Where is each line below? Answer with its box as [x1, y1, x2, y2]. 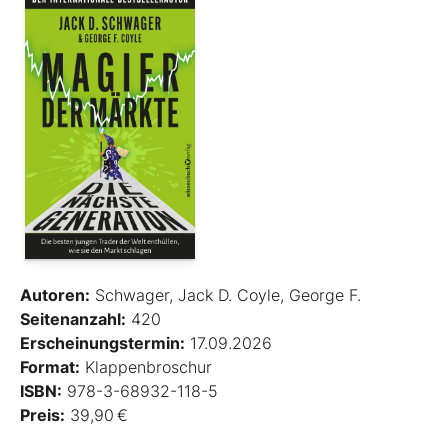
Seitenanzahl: [20, 309, 126, 330]
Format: [20, 357, 80, 378]
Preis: [20, 405, 65, 426]
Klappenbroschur [80, 357, 212, 378]
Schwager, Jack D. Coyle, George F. [90, 285, 361, 306]
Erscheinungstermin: [20, 333, 185, 354]
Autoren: [20, 285, 90, 306]
